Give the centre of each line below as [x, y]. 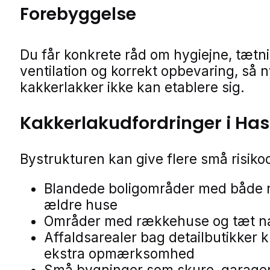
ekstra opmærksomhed [119, 254]
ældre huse [81, 205]
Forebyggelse [78, 14]
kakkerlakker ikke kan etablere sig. [132, 87]
